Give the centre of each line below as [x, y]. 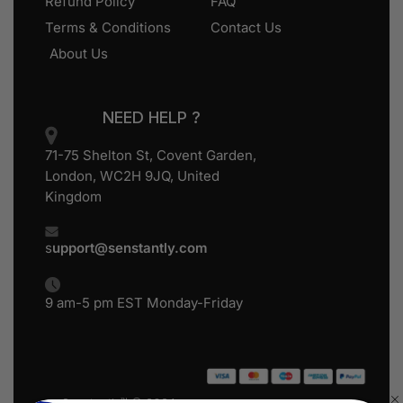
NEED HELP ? [152, 117]
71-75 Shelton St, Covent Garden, [151, 155]
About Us [79, 53]
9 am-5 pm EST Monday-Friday [144, 303]
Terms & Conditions [108, 27]
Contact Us [246, 27]
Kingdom [73, 196]
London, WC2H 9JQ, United [132, 175]
